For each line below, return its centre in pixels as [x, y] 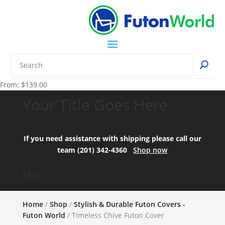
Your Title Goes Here [95, 104]
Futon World [44, 215]
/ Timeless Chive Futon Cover [115, 215]
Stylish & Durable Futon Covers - [129, 204]
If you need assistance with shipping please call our [112, 138]
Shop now [150, 150]
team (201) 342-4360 [95, 150]
